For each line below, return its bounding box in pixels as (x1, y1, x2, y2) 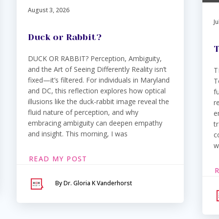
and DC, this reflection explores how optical (28, 86, 166, 95)
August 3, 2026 (28, 5, 69, 14)
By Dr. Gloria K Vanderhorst (55, 178, 132, 187)
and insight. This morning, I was (28, 129, 128, 138)
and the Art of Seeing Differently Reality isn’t (28, 64, 167, 74)
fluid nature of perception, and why (28, 107, 138, 117)
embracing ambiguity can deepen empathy (28, 118, 162, 128)
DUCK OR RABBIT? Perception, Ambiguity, (28, 53, 162, 63)
